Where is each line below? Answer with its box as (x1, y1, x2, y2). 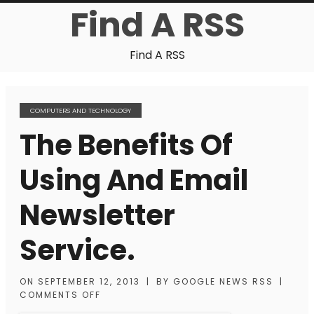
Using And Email (20, 161, 248, 200)
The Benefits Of (20, 125, 233, 165)
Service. (20, 231, 135, 270)
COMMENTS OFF (20, 289, 101, 301)
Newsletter (20, 196, 175, 235)
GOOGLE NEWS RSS (173, 275, 273, 287)
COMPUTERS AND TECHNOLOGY (30, 106, 131, 115)
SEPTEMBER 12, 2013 (38, 275, 140, 287)
